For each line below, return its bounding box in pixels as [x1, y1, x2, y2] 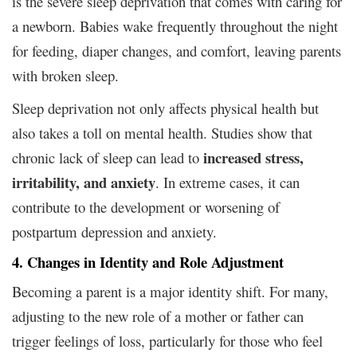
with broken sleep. [12, 65, 119, 85]
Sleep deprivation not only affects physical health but [12, 97, 319, 118]
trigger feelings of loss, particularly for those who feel [12, 330, 323, 351]
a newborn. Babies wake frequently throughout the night [12, 15, 338, 36]
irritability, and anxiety [12, 171, 155, 193]
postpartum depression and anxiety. [12, 221, 217, 241]
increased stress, [203, 146, 304, 168]
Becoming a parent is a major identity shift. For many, [12, 280, 328, 301]
